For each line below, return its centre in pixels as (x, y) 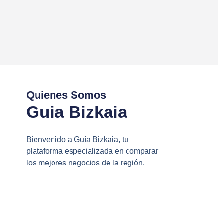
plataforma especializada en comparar (92, 151)
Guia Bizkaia (76, 112)
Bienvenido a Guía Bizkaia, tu (77, 140)
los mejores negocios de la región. (85, 163)
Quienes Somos (66, 95)
